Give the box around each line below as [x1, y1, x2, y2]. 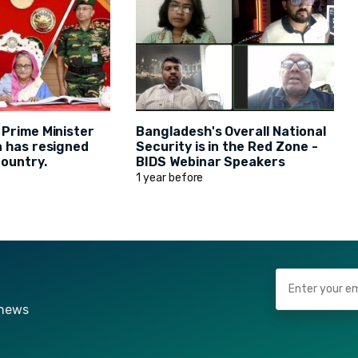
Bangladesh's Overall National [136, 124, 326, 140]
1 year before [136, 171, 204, 185]
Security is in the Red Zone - [136, 139, 318, 155]
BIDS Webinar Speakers [136, 154, 286, 170]
